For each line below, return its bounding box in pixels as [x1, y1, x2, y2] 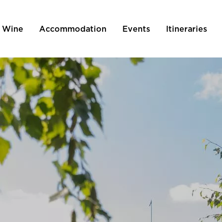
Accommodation [39, 25, 107, 33]
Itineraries [166, 25, 207, 33]
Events [122, 25, 150, 33]
